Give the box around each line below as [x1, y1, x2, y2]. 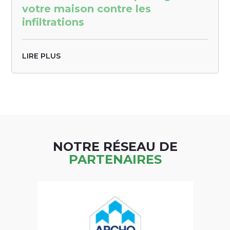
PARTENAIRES [68, 151, 162, 167]
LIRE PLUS [22, 51, 61, 61]
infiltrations [22, 15, 85, 28]
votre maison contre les [22, 2, 151, 15]
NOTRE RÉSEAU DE [52, 139, 178, 154]
